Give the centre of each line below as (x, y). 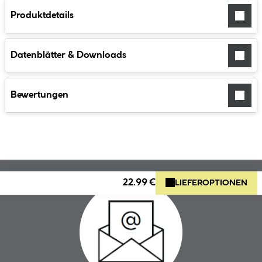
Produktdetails (42, 16)
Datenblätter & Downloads (68, 56)
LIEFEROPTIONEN (211, 183)
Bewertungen (39, 95)
